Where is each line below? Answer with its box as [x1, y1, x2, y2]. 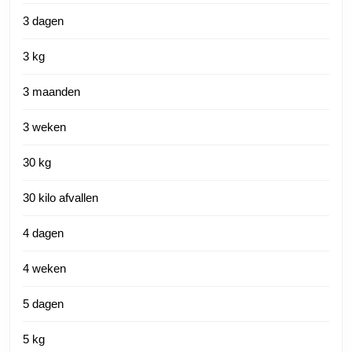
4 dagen [23, 226, 64, 240]
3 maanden [23, 85, 80, 98]
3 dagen [23, 14, 64, 27]
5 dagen [23, 297, 64, 310]
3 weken [23, 120, 66, 134]
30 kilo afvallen [23, 191, 98, 204]
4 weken [23, 262, 66, 275]
